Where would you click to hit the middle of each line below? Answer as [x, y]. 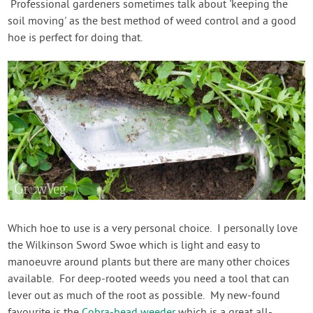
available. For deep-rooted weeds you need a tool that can [149, 279]
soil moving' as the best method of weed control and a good [152, 21]
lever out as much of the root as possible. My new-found [144, 296]
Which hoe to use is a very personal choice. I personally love [153, 229]
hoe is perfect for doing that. [75, 38]
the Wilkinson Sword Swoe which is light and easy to [134, 246]
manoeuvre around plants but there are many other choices [149, 262]
